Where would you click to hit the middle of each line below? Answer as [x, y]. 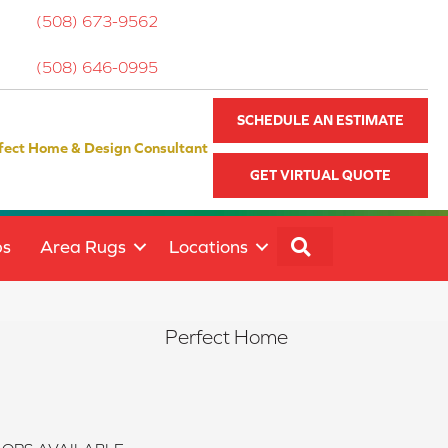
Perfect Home [226, 337]
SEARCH [350, 244]
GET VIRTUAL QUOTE [321, 175]
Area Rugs [83, 247]
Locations [208, 247]
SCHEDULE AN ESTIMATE [321, 120]
